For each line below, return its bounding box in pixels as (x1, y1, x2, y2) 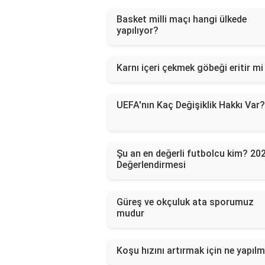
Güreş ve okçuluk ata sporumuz (117, 196, 254, 208)
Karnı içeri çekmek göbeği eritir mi (117, 62, 263, 74)
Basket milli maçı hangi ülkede (117, 14, 247, 25)
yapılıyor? (117, 25, 159, 37)
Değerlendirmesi (117, 159, 186, 171)
